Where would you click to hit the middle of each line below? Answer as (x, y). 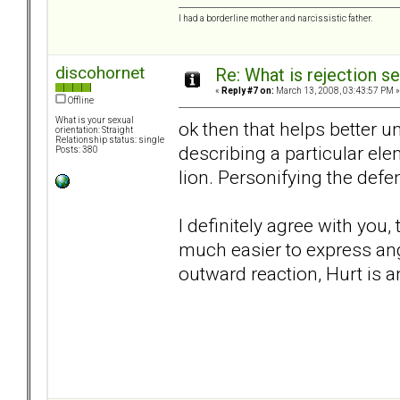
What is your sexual (95, 121)
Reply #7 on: (248, 91)
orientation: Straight (94, 130)
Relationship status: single (110, 140)
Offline (80, 101)
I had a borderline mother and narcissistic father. (275, 19)
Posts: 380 (77, 150)
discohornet (100, 73)
